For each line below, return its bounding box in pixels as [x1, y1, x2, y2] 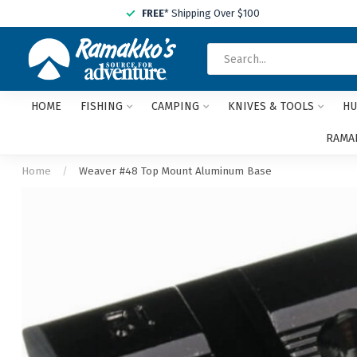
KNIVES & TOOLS [227, 100, 314, 113]
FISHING [80, 100, 123, 113]
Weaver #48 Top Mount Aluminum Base [79, 165, 272, 178]
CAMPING [151, 100, 199, 113]
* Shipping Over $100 [164, 7, 260, 19]
